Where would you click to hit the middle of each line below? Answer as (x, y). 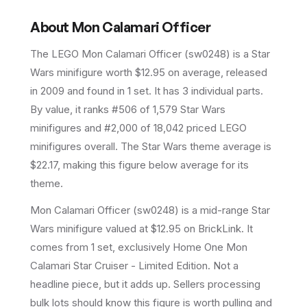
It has (168, 91)
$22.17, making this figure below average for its (139, 165)
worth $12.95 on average (162, 73)
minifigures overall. (74, 147)
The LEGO (56, 54)
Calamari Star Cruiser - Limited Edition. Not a (134, 266)
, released (244, 73)
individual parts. (226, 91)
